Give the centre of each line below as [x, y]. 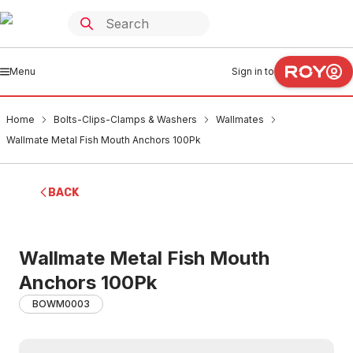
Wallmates [240, 119]
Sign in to [253, 71]
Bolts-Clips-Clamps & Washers [125, 119]
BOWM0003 [61, 304]
